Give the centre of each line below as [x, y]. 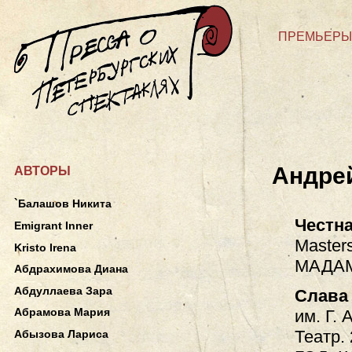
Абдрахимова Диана [71, 269]
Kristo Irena [45, 247]
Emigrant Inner [53, 225]
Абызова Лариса [61, 334]
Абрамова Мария [62, 312]
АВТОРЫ [42, 171]
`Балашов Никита [63, 204]
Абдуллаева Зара [63, 290]
